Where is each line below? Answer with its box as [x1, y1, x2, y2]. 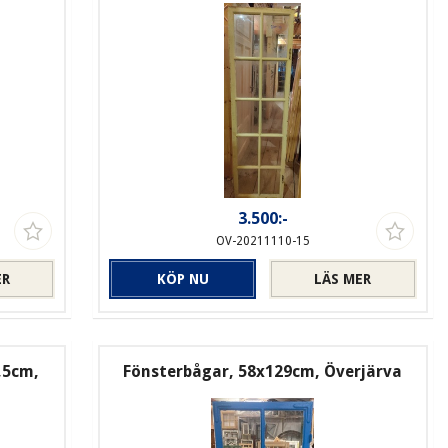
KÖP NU [156, 271, 209, 288]
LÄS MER [314, 271, 372, 288]
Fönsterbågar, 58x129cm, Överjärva [123, 362, 403, 382]
